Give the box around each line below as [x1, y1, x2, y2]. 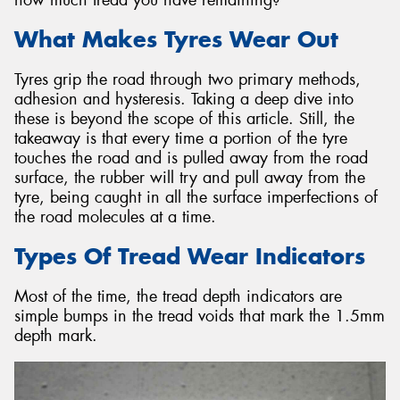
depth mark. [14, 324, 97, 346]
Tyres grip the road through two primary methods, [14, 68, 361, 90]
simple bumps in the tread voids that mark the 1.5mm [14, 304, 385, 327]
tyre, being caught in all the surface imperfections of [14, 186, 378, 208]
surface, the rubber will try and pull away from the [14, 166, 365, 188]
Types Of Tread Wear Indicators [14, 242, 365, 271]
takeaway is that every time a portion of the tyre [14, 127, 347, 149]
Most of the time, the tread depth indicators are [14, 285, 342, 307]
